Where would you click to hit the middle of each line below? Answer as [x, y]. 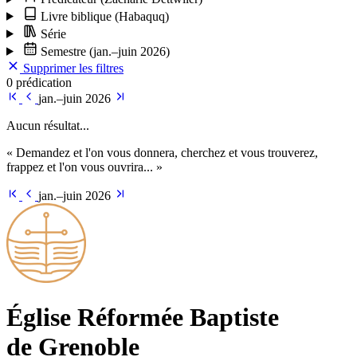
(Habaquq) [141, 16]
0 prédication [39, 82]
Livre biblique [76, 16]
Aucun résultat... [48, 125]
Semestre [63, 51]
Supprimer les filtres [72, 68]
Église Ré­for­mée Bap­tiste [143, 318]
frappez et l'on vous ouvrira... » [84, 167]
